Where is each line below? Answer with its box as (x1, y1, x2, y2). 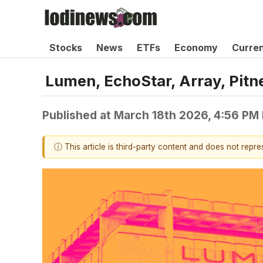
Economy (174, 42, 218, 53)
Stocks (49, 42, 82, 53)
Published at (42, 107, 114, 122)
